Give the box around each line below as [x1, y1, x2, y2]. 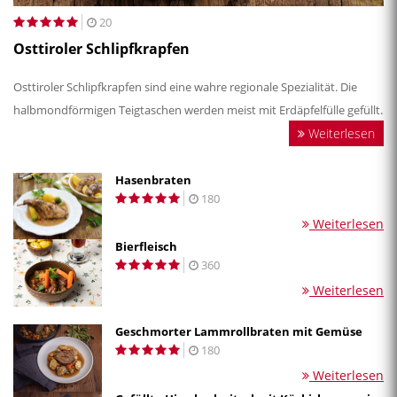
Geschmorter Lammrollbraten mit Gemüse [115, 323, 362, 340]
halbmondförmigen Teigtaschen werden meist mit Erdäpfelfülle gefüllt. [13, 101, 383, 118]
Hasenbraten [115, 171, 191, 188]
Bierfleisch [115, 238, 177, 255]
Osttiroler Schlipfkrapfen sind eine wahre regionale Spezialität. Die [13, 78, 357, 95]
